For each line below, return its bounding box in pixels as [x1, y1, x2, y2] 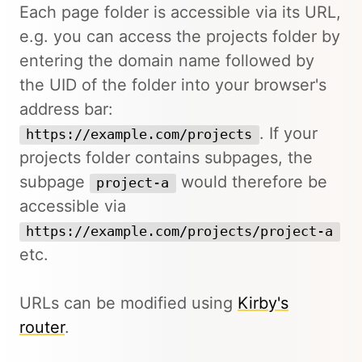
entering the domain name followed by [19, 50, 314, 70]
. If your [259, 123, 318, 143]
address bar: [19, 99, 113, 119]
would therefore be [175, 171, 327, 192]
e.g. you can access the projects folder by [19, 26, 340, 46]
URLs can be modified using [19, 293, 238, 313]
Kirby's [238, 293, 288, 313]
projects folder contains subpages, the [19, 147, 313, 167]
